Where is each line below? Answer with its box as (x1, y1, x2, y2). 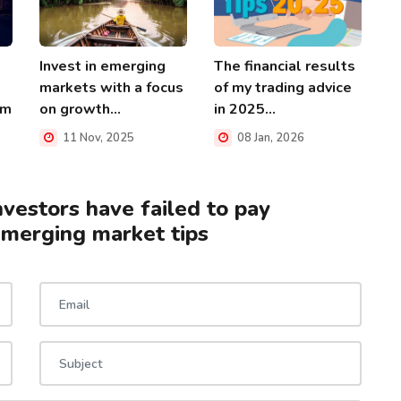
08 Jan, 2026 (235, 129, 304, 146)
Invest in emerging (39, 55, 166, 76)
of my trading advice (214, 77, 352, 98)
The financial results (214, 55, 355, 76)
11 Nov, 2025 (60, 129, 134, 146)
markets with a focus (39, 77, 183, 98)
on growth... (39, 98, 121, 119)
